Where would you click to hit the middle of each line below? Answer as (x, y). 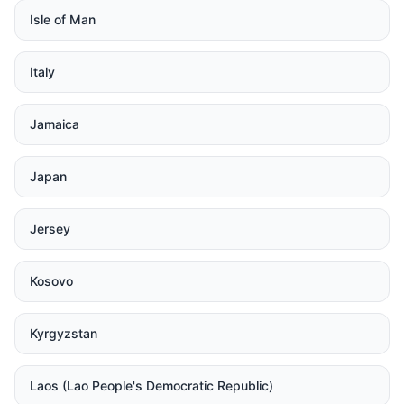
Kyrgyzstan (64, 333)
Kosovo (51, 281)
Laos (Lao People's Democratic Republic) (151, 386)
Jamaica (55, 124)
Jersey (50, 229)
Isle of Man (63, 19)
